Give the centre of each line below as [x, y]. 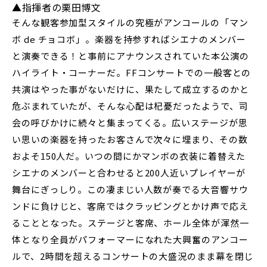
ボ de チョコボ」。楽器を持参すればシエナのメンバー [129, 39]
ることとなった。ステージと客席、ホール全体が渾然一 [131, 222]
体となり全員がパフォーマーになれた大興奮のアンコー [130, 239]
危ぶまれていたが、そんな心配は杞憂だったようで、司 [130, 105]
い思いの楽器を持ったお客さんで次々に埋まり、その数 [130, 139]
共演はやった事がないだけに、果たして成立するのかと [131, 89]
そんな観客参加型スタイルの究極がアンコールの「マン [130, 22]
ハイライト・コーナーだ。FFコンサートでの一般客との [132, 72]
